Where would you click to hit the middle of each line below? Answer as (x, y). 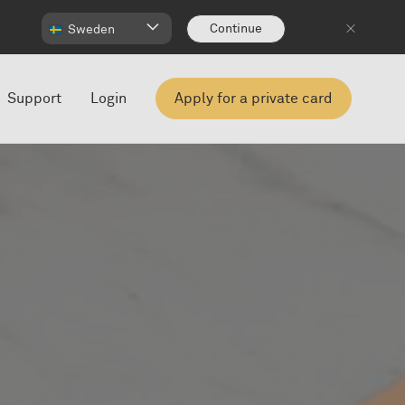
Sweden (93, 30)
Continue (236, 28)
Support (34, 99)
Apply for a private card (254, 99)
